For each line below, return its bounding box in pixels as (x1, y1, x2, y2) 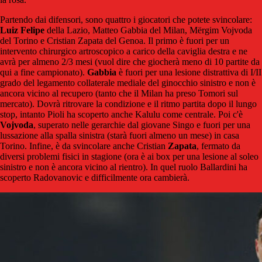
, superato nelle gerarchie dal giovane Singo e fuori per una (33, 120, 250, 130)
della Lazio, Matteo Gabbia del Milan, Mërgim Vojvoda (44, 25, 252, 36)
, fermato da (196, 141, 240, 151)
